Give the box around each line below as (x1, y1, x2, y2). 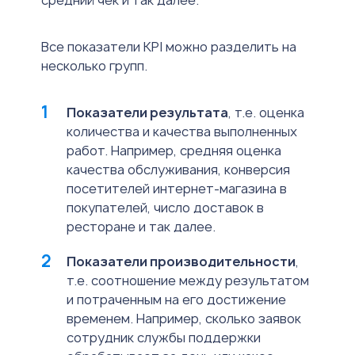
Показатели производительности (67, 253, 296, 271)
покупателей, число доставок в (67, 199, 264, 217)
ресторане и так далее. (67, 218, 216, 236)
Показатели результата (67, 104, 228, 122)
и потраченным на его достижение (67, 291, 286, 309)
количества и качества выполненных (67, 123, 297, 141)
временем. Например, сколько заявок (67, 310, 301, 328)
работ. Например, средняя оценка (67, 142, 281, 160)
